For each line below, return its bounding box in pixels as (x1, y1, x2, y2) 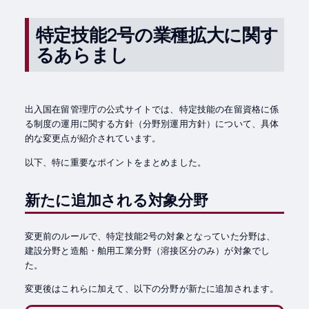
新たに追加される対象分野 (24, 190, 208, 210)
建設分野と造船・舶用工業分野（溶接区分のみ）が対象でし (24, 243, 270, 257)
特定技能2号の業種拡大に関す (35, 21, 279, 47)
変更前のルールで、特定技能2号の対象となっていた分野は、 (24, 229, 276, 242)
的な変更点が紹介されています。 (24, 132, 161, 145)
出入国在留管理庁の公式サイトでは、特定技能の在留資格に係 (24, 103, 279, 116)
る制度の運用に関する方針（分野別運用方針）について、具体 (24, 117, 279, 130)
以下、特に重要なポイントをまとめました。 (24, 155, 207, 168)
